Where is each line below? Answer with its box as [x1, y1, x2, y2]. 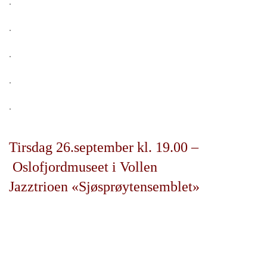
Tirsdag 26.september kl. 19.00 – [9, 139, 198, 155]
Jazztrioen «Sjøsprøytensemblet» [9, 179, 200, 194]
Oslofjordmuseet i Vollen [9, 159, 157, 175]
